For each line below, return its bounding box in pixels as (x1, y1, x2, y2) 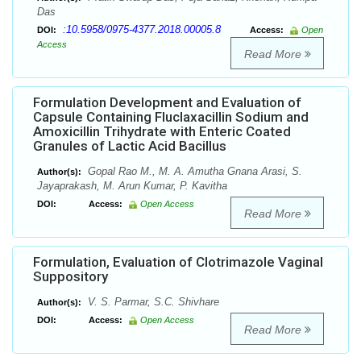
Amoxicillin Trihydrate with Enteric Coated (33, 123, 291, 140)
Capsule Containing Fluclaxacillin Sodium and (33, 109, 309, 126)
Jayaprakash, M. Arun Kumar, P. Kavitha (37, 180, 227, 193)
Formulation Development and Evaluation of (33, 94, 301, 111)
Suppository (33, 268, 108, 285)
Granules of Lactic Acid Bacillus (33, 138, 226, 155)
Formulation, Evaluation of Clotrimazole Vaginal (33, 254, 323, 271)
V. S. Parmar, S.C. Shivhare (85, 296, 219, 309)
